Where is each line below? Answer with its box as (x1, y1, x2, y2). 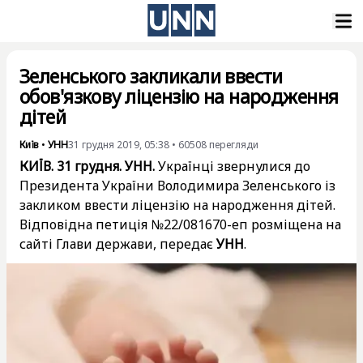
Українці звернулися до (155, 157, 310, 175)
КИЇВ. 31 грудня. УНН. (19, 157, 155, 175)
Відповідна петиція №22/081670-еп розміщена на (19, 216, 341, 233)
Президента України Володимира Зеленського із (19, 177, 335, 194)
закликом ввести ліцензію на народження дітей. (19, 196, 335, 214)
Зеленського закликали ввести (19, 63, 283, 89)
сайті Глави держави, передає (19, 235, 216, 253)
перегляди (209, 138, 258, 152)
